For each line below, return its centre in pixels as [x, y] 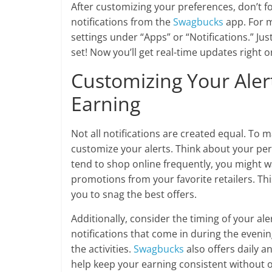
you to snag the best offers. [134, 194]
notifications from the [122, 22]
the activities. [102, 249]
